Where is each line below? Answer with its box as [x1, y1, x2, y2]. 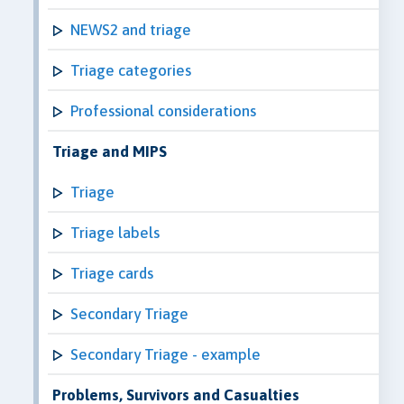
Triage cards [70, 263, 153, 282]
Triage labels [70, 223, 160, 242]
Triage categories [70, 60, 191, 79]
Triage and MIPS [52, 142, 167, 161]
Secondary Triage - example [70, 344, 261, 363]
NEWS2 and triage [70, 20, 191, 39]
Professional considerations [70, 101, 256, 120]
